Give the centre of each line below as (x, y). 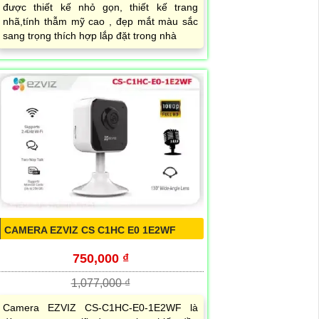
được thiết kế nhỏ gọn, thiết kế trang (100, 7)
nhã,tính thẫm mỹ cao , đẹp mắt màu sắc (100, 22)
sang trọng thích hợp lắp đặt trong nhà (90, 36)
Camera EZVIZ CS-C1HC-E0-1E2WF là (100, 308)
